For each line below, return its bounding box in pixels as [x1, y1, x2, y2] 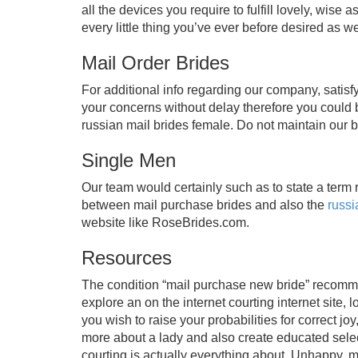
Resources [82, 247, 172, 268]
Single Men [82, 149, 176, 171]
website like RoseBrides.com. [82, 216, 249, 229]
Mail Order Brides [82, 52, 229, 74]
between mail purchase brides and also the [82, 198, 328, 212]
